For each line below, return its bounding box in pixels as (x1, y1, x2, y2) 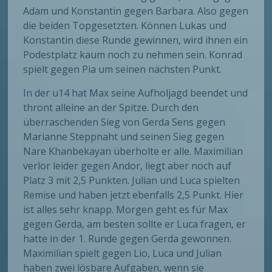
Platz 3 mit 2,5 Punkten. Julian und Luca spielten (23, 174, 240, 188)
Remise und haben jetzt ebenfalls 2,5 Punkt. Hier (23, 188, 244, 202)
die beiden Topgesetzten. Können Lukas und (23, 19, 227, 33)
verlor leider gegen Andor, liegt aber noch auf (23, 159, 232, 173)
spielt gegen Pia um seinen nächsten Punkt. (23, 63, 222, 76)
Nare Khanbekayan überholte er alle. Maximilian (23, 144, 243, 158)
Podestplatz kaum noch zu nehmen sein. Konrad (23, 48, 243, 62)
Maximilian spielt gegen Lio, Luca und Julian (23, 246, 222, 260)
